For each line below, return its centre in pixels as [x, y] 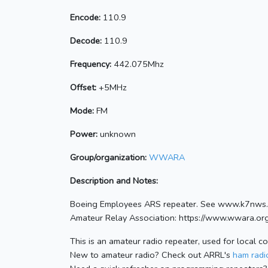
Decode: [86, 41]
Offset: [83, 88]
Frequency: [91, 64]
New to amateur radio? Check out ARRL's [151, 255]
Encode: [85, 18]
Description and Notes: [114, 181]
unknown [117, 134]
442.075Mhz [138, 64]
